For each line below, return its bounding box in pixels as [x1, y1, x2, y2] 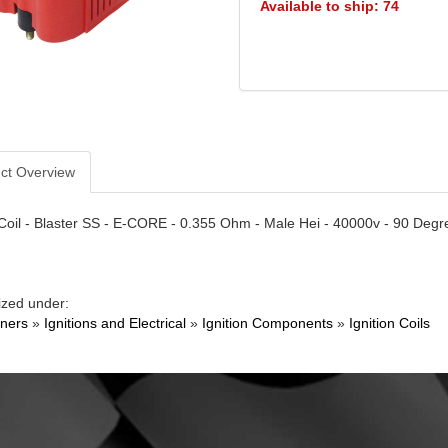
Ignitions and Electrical [43, 315, 186, 331]
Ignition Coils [348, 315, 430, 331]
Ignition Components [201, 315, 333, 331]
